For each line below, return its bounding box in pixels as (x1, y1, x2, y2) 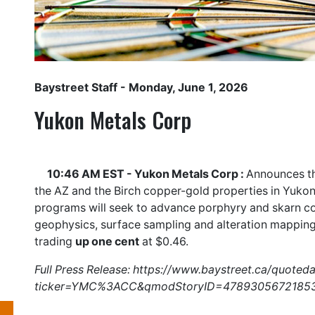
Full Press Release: (34, 262, 133, 276)
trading (34, 234, 75, 248)
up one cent (75, 234, 139, 248)
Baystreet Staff (34, 80, 117, 94)
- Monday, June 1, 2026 (117, 80, 248, 94)
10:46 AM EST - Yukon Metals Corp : (47, 167, 246, 181)
